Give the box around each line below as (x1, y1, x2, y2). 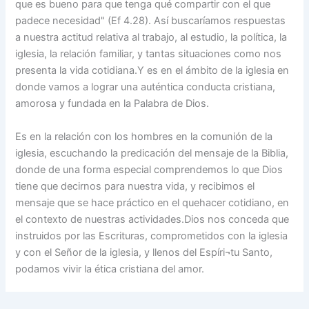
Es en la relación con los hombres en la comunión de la (15, 130, 273, 143)
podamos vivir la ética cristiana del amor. (15, 262, 205, 275)
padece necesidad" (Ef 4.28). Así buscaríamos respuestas (15, 14, 286, 28)
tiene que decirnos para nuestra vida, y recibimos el (15, 179, 255, 192)
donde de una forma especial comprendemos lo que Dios (15, 163, 283, 176)
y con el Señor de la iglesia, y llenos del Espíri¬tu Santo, (15, 246, 273, 259)
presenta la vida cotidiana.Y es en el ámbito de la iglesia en (15, 64, 290, 77)
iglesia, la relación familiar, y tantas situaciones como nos (15, 48, 282, 61)
